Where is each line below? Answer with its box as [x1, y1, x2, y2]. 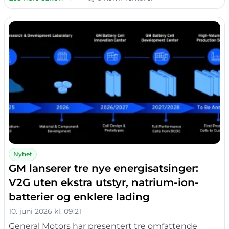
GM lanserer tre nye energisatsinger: [9, 162, 198, 175]
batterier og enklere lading [9, 191, 150, 203]
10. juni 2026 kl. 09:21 [9, 207, 81, 216]
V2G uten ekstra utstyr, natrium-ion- [9, 176, 199, 189]
